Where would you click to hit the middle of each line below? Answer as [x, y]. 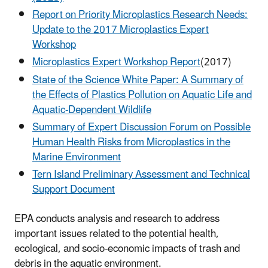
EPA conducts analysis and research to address [117, 219]
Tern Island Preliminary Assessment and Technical [141, 175]
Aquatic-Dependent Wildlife [92, 110]
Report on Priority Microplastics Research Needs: [140, 15]
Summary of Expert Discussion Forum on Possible [141, 127]
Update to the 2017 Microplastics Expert [121, 30]
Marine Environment [77, 157]
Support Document [74, 190]
